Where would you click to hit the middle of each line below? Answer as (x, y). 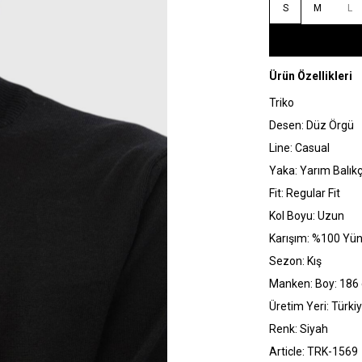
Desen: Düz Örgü (311, 126)
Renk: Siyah (299, 329)
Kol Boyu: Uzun (307, 216)
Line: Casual (299, 148)
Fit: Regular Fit (305, 194)
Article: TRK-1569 (314, 352)
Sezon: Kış (295, 261)
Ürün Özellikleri (311, 76)
